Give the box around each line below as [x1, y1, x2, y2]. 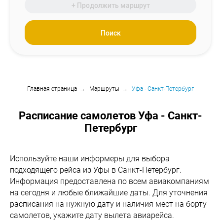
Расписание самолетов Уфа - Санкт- [19, 110, 202, 122]
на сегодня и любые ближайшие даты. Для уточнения [10, 188, 208, 197]
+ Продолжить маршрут [71, 1, 150, 9]
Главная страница [27, 85, 77, 92]
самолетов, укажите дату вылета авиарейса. [10, 211, 174, 220]
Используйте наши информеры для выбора [10, 154, 170, 163]
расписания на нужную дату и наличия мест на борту [10, 199, 207, 209]
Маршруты [89, 85, 119, 92]
